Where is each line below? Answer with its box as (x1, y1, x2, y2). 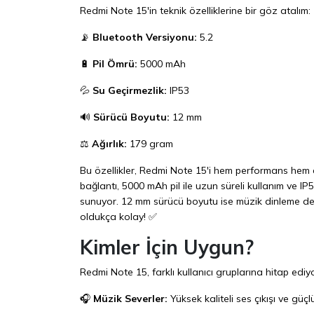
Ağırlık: (92, 137, 127, 150)
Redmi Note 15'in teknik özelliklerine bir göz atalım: (80, 4, 310, 17)
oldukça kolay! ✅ (80, 210, 157, 223)
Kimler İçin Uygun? (80, 234, 254, 259)
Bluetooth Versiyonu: (93, 30, 197, 43)
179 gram (127, 137, 173, 150)
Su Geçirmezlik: (93, 83, 167, 97)
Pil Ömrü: (93, 57, 137, 70)
